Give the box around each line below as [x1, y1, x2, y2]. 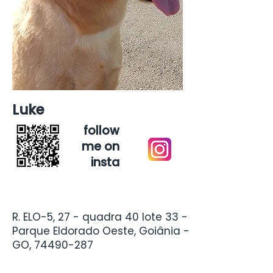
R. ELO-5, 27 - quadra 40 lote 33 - [12, 210, 188, 224]
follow [83, 122, 119, 139]
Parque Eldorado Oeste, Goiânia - [12, 224, 190, 238]
